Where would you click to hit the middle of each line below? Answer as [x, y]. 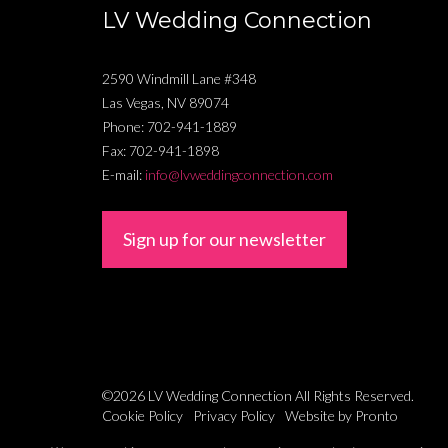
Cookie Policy [142, 415]
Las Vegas [131, 102]
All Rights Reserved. [353, 395]
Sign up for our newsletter [224, 238]
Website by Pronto [341, 415]
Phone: [124, 126]
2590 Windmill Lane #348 [179, 78]
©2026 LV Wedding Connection [197, 395]
